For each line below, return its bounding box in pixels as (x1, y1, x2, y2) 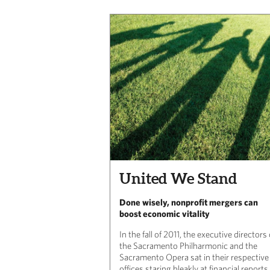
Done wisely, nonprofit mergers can (119, 196, 258, 207)
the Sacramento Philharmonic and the (119, 240, 257, 251)
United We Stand (119, 169, 237, 187)
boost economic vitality (119, 208, 210, 219)
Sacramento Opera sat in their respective (119, 251, 269, 262)
